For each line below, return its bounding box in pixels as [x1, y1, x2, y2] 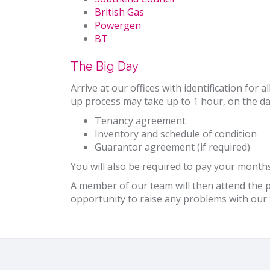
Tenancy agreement [95, 114, 186, 128]
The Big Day [71, 59, 139, 74]
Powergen [95, 19, 141, 33]
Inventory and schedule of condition [95, 127, 257, 141]
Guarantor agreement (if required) [95, 140, 250, 154]
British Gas [95, 5, 144, 19]
